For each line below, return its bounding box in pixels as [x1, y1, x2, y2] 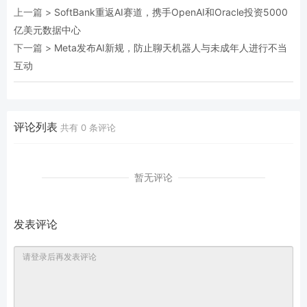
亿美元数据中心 [14, 24, 81, 36]
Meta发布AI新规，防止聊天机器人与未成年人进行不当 [54, 42, 287, 53]
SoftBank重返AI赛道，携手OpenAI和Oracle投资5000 [54, 6, 288, 18]
